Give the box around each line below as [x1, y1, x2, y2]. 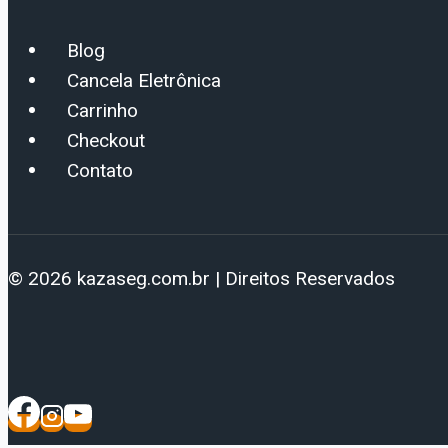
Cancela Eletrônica [67, 66, 221, 95]
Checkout [67, 126, 145, 155]
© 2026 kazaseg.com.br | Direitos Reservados [8, 267, 395, 291]
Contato [67, 156, 133, 185]
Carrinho [67, 96, 138, 125]
